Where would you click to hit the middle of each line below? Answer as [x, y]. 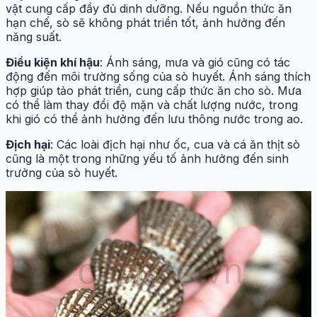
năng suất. [34, 36]
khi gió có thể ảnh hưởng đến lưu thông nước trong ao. [154, 119]
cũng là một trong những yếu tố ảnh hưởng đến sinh [147, 158]
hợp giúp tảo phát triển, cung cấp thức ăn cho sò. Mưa [154, 90]
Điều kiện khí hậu [53, 62]
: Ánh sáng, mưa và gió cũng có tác [195, 62]
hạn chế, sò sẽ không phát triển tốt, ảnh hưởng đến [145, 22]
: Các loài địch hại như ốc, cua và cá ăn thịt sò [175, 144]
